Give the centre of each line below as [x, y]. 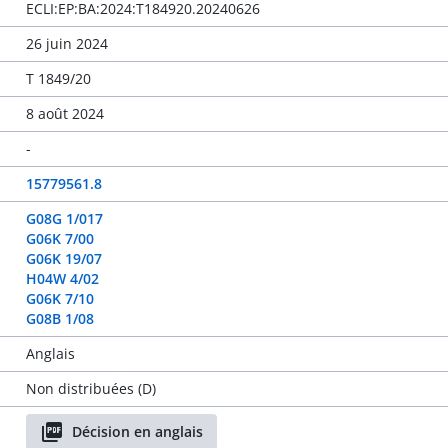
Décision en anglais [137, 431]
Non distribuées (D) [90, 388]
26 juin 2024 [66, 43]
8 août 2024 [64, 113]
